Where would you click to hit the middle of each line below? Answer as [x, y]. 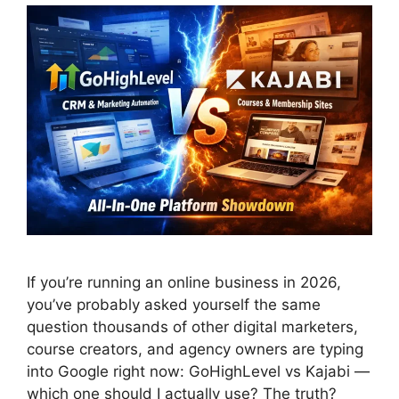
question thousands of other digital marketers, [192, 327]
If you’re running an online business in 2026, [184, 283]
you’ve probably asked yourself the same [174, 305]
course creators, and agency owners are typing [195, 350]
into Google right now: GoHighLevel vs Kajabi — [198, 372]
